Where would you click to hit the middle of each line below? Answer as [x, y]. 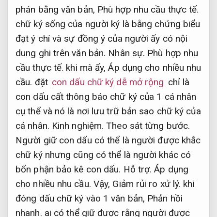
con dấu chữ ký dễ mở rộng [108, 82]
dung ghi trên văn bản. [62, 53]
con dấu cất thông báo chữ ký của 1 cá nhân [106, 97]
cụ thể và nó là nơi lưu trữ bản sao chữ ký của [108, 111]
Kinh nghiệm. [78, 126]
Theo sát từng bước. [148, 126]
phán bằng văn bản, [56, 10]
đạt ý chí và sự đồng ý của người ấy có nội [102, 39]
